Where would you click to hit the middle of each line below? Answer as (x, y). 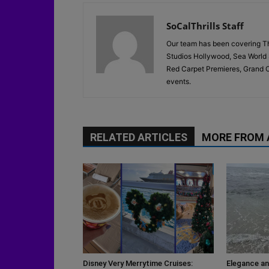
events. (179, 81)
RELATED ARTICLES (139, 137)
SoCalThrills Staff (205, 26)
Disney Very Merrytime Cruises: (138, 263)
